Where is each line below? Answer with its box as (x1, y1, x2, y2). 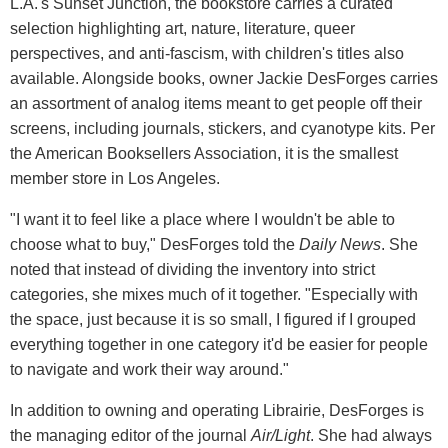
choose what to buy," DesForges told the (10, 235, 299, 253)
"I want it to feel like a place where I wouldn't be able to (10, 210, 395, 228)
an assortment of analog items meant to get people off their (10, 94, 422, 112)
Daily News (299, 235, 381, 253)
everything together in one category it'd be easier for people (10, 335, 428, 353)
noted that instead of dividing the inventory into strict (10, 260, 375, 278)
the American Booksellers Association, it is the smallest (10, 144, 398, 162)
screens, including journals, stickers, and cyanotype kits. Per (10, 119, 435, 137)
